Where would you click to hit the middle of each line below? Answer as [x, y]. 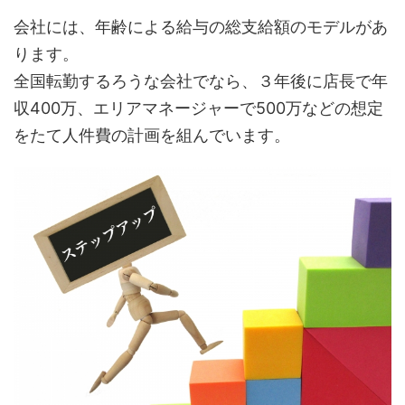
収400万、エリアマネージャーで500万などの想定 [198, 108]
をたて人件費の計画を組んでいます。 [152, 135]
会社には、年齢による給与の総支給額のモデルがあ [201, 26]
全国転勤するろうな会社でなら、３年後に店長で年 [201, 80]
